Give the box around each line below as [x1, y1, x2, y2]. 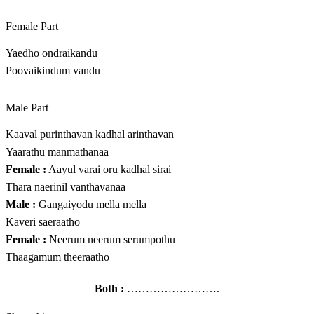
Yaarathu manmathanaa [6, 146, 109, 158]
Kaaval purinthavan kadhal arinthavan [6, 128, 174, 141]
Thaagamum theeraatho [6, 251, 109, 264]
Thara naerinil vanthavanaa [6, 181, 125, 193]
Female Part [6, 20, 58, 33]
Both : [95, 282, 124, 295]
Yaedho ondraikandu [6, 47, 97, 60]
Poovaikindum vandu [6, 64, 100, 77]
